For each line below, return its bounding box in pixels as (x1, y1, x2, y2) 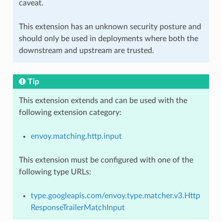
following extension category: (18, 108, 121, 116)
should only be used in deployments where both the (18, 34, 198, 43)
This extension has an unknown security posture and (18, 22, 201, 31)
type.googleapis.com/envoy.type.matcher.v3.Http (30, 191, 200, 200)
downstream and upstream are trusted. (18, 46, 154, 55)
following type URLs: (18, 167, 91, 176)
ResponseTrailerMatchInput (30, 203, 125, 212)
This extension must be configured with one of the (18, 156, 193, 164)
